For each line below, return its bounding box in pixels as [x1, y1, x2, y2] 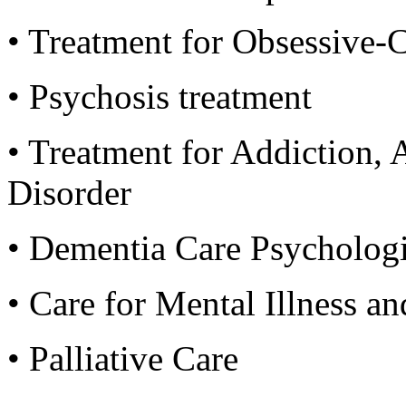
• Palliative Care [7, 339, 238, 378]
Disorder [7, 173, 131, 212]
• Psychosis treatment [7, 77, 312, 116]
